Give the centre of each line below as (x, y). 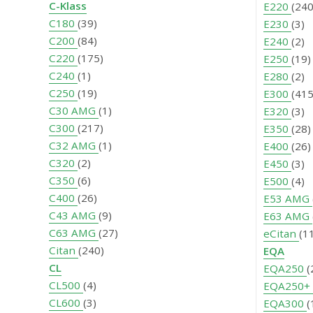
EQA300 (285, 304)
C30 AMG (74, 111)
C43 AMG (74, 216)
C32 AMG (74, 146)
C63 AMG (74, 233)
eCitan (281, 234)
